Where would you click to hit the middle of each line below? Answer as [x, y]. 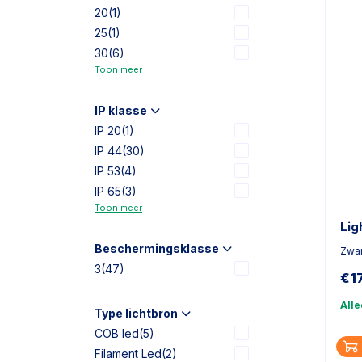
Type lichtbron [136, 313]
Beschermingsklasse [157, 248]
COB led [117, 333]
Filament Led [128, 354]
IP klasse [121, 110]
